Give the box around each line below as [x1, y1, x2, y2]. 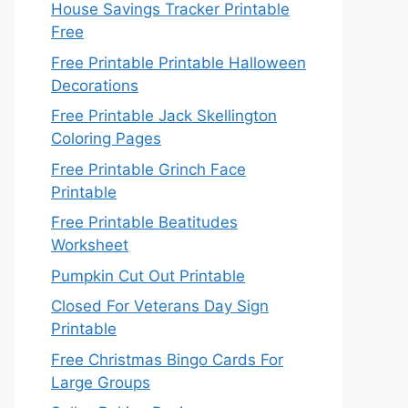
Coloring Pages [51, 129, 161, 148]
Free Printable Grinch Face [51, 159, 246, 178]
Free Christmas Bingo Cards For [51, 350, 283, 369]
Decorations [51, 76, 138, 95]
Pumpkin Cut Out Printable [51, 266, 245, 285]
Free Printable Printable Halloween [51, 53, 306, 72]
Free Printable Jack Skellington [51, 107, 277, 125]
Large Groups [51, 372, 150, 392]
